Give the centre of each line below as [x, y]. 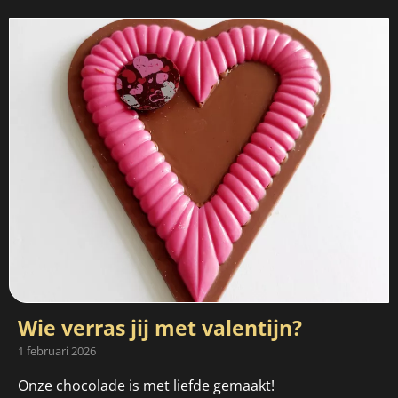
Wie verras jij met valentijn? [160, 328]
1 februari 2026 [57, 351]
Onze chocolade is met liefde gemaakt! [146, 386]
